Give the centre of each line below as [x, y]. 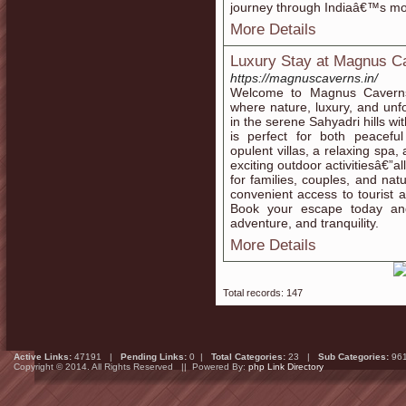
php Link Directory [286, 367]
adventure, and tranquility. [304, 223]
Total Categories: [248, 357]
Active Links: [43, 357]
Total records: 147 [263, 293]
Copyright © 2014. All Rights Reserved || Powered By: [131, 367]
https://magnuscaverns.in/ [304, 78]
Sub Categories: [353, 357]
